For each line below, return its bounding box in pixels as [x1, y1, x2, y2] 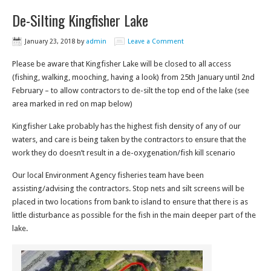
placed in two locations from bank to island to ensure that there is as [12, 197, 248, 206]
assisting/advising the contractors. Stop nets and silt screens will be [12, 184, 244, 193]
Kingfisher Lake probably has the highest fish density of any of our [12, 122, 241, 131]
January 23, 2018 [25, 38, 75, 45]
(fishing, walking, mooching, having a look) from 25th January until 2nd [12, 73, 255, 82]
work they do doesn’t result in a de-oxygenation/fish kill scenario [12, 148, 235, 157]
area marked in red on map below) [12, 99, 132, 108]
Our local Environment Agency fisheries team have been [12, 171, 204, 180]
